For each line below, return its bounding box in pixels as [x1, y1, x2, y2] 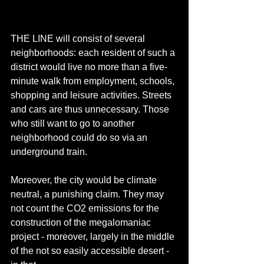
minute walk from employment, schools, [11, 75, 177, 86]
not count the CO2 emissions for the [11, 203, 161, 213]
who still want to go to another [11, 118, 137, 128]
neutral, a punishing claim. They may [11, 189, 166, 199]
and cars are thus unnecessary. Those [11, 104, 171, 114]
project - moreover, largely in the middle [11, 231, 177, 242]
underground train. [11, 146, 90, 157]
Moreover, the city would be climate [11, 174, 159, 185]
